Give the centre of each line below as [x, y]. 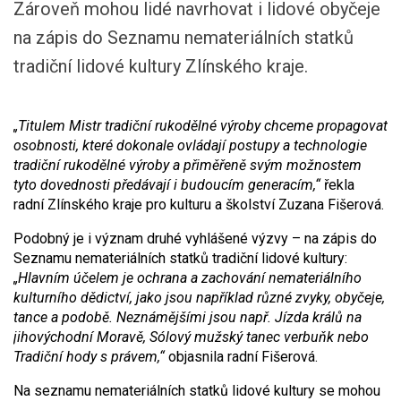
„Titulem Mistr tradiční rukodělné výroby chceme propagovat [200, 126]
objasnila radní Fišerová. [241, 357]
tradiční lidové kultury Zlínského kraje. [161, 66]
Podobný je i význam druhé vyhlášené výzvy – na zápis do [195, 239]
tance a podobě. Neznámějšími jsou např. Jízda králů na [188, 317]
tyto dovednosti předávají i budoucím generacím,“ [167, 185]
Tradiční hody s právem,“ [89, 357]
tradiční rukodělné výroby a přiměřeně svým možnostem [188, 165]
